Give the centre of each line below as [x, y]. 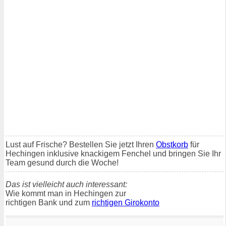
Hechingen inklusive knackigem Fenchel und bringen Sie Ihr [113, 153]
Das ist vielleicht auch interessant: [66, 184]
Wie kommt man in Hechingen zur [66, 193]
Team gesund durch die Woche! [62, 162]
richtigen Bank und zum [49, 202]
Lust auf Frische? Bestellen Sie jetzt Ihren [81, 144]
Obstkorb [172, 144]
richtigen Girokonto [126, 202]
